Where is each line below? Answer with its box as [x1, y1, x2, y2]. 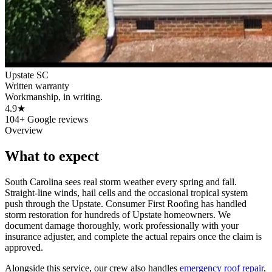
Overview [5, 124, 43, 135]
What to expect [5, 148, 99, 164]
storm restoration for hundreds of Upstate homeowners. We [5, 209, 231, 220]
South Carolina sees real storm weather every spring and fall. [5, 176, 237, 187]
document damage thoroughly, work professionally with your [5, 220, 239, 231]
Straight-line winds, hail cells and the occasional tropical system [5, 187, 248, 198]
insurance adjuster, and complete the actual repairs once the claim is [5, 231, 262, 242]
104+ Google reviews [5, 114, 88, 124]
